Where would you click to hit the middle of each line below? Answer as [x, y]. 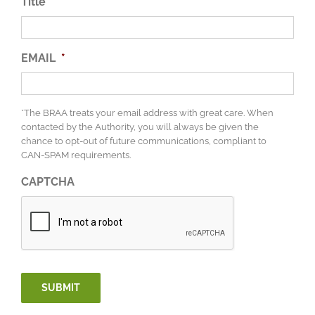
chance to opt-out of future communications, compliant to [144, 141]
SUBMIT [61, 288]
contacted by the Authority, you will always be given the [140, 127]
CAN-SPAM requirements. [76, 155]
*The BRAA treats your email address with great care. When [147, 113]
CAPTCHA [48, 182]
